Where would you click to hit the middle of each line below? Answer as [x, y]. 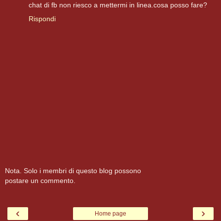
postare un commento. [40, 180]
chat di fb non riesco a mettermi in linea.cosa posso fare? [118, 5]
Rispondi [42, 19]
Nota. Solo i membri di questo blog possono [73, 170]
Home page [110, 214]
